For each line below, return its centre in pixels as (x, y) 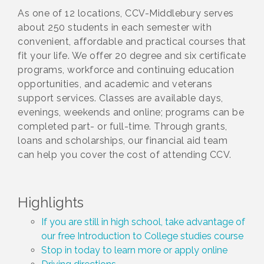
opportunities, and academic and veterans (115, 84)
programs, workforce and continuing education (126, 70)
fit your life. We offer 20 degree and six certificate (132, 56)
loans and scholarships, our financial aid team (123, 141)
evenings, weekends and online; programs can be (131, 113)
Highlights (51, 203)
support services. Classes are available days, (121, 98)
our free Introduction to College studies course (142, 236)
